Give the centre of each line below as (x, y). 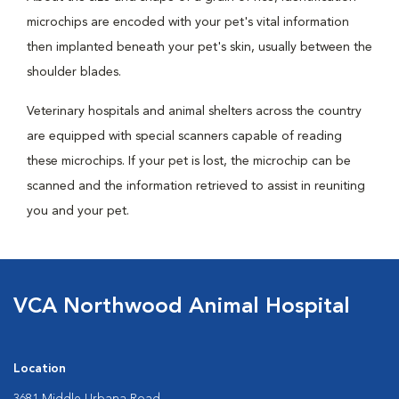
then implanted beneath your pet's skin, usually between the (199, 47)
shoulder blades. (74, 72)
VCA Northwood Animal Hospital (182, 307)
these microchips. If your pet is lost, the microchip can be (189, 161)
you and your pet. (78, 211)
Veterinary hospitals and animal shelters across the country (194, 111)
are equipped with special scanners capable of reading (184, 136)
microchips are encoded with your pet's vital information (188, 22)
